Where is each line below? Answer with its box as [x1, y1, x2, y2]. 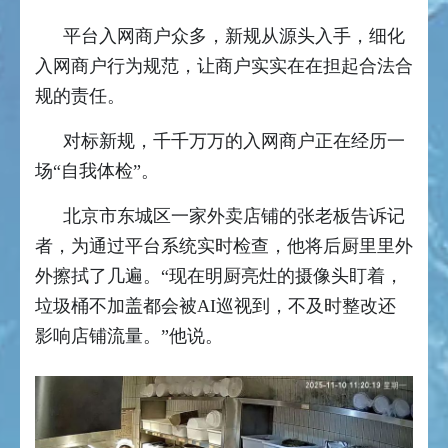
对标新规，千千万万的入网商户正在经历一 [63, 130, 405, 151]
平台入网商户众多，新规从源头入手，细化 [63, 25, 405, 46]
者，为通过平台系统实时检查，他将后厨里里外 [35, 235, 413, 256]
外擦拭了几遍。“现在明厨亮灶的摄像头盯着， [35, 265, 403, 286]
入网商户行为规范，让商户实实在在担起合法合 [35, 55, 413, 76]
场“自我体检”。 [35, 160, 164, 181]
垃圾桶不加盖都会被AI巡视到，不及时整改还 [35, 295, 396, 316]
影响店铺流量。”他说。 [35, 325, 233, 346]
